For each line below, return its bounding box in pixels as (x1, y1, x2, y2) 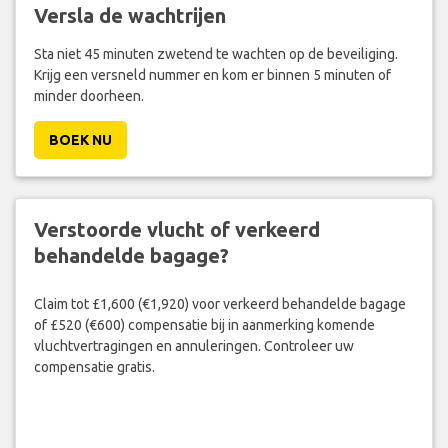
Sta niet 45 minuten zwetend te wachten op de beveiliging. (33, 45, 398, 62)
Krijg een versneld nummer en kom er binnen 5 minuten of (33, 66, 391, 83)
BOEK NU (48, 131, 112, 148)
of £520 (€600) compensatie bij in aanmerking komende (33, 317, 375, 334)
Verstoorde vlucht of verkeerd (33, 217, 320, 241)
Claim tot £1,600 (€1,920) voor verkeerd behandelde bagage (33, 296, 406, 313)
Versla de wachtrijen (33, 3, 226, 27)
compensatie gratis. (33, 359, 155, 376)
